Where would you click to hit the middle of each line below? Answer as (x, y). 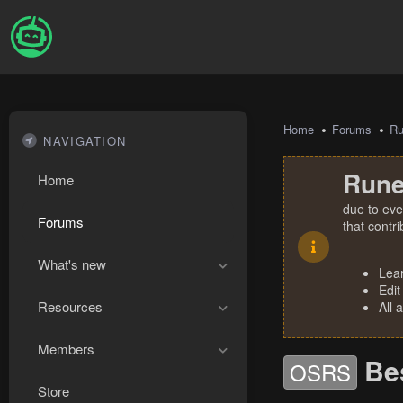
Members (66, 349)
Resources (70, 306)
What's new (72, 264)
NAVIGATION (85, 141)
